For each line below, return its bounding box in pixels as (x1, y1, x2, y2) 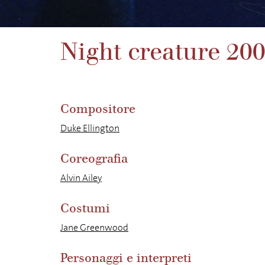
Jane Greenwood (60, 221, 128, 234)
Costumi (60, 201, 110, 216)
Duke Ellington (60, 122, 119, 134)
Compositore (60, 102, 135, 117)
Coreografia (60, 151, 128, 166)
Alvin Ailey (60, 172, 102, 184)
